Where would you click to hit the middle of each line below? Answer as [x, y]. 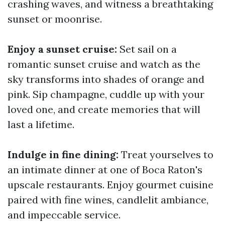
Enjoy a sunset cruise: [62, 49]
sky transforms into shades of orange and [106, 79]
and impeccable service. [64, 215]
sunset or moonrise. [55, 19]
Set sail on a [147, 49]
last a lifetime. [41, 124]
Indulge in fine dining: [63, 154]
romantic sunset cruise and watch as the [104, 64]
